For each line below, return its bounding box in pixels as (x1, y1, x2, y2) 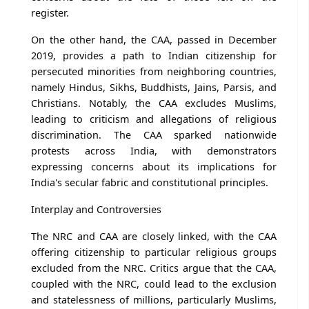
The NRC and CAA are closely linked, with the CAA (31, 229, 277, 243)
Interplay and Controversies (31, 202, 161, 216)
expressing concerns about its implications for (31, 159, 277, 173)
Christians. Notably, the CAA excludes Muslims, (31, 96, 277, 110)
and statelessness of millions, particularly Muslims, (31, 292, 277, 306)
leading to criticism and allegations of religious (31, 112, 277, 126)
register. (31, 6, 72, 19)
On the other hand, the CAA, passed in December (31, 32, 277, 46)
